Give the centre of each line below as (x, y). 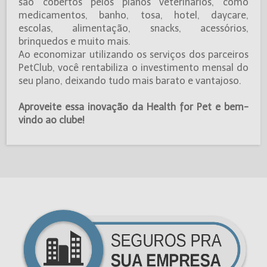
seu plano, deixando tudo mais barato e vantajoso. (130, 80)
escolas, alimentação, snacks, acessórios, (133, 28)
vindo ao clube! (52, 120)
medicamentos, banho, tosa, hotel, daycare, (133, 15)
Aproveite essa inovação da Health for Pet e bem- (133, 107)
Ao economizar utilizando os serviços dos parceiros (133, 54)
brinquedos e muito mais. (76, 41)
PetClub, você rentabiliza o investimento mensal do (133, 67)
